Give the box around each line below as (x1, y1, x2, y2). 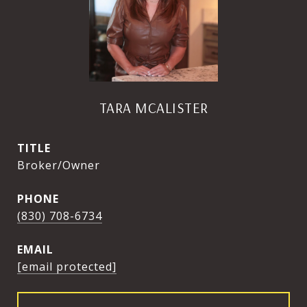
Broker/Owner (17, 158, 100, 173)
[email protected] (17, 259, 116, 274)
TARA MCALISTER (99, 99, 208, 116)
